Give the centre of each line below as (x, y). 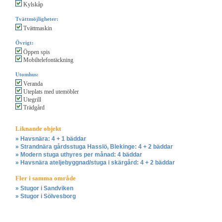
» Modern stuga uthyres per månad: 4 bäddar (79, 155)
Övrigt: (25, 43)
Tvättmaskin (37, 28)
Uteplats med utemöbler (50, 92)
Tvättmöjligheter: (37, 19)
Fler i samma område (46, 178)
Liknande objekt (38, 129)
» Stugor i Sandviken (44, 189)
